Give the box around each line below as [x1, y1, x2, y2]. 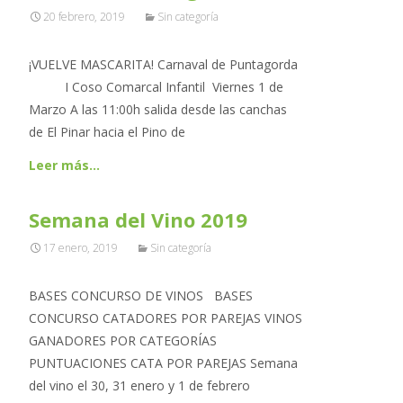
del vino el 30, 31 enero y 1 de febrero [29, 377, 250, 394]
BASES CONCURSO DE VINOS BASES [29, 287, 253, 304]
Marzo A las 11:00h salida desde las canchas [29, 101, 287, 118]
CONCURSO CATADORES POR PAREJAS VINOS [29, 309, 302, 327]
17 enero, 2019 [43, 240, 118, 255]
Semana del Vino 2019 [29, 206, 247, 233]
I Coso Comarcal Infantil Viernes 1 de [29, 78, 283, 95]
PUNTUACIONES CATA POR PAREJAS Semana [29, 354, 298, 372]
